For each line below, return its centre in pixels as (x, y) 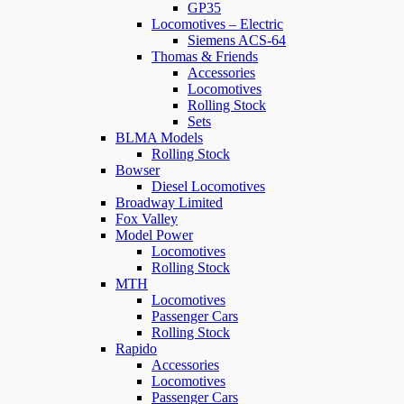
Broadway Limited (169, 203)
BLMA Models (159, 138)
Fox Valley (147, 219)
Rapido (136, 349)
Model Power (154, 235)
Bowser (138, 170)
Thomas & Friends (205, 57)
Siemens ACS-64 (237, 41)
